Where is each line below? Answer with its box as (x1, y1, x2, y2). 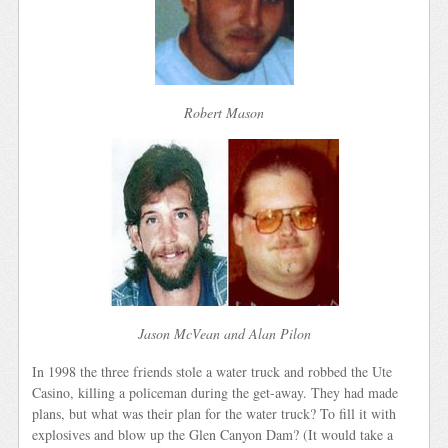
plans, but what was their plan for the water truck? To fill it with (32, 403, 397, 423)
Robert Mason (184, 102, 264, 122)
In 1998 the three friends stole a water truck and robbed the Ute (32, 361, 393, 381)
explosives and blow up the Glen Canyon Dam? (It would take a (32, 424, 394, 444)
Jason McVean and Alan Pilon (137, 324, 311, 344)
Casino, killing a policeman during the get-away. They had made (32, 382, 399, 402)
